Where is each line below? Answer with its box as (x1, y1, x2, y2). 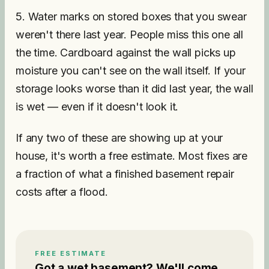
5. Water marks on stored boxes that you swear (16, 10, 247, 23)
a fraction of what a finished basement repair (16, 168, 234, 180)
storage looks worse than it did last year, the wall (16, 82, 253, 95)
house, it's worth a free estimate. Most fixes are (16, 150, 248, 162)
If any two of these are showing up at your (16, 131, 223, 144)
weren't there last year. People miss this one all (16, 28, 244, 41)
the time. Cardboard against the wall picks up (16, 46, 236, 59)
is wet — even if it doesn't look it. (16, 100, 179, 113)
